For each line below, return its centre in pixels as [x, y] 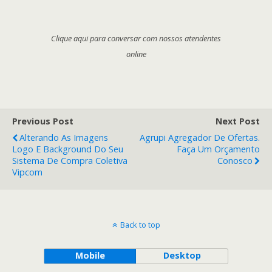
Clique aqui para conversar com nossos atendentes [136, 38]
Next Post [238, 121]
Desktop [182, 255]
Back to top [140, 224]
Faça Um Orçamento [218, 149]
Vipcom [27, 172]
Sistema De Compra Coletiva [70, 160]
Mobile [90, 255]
